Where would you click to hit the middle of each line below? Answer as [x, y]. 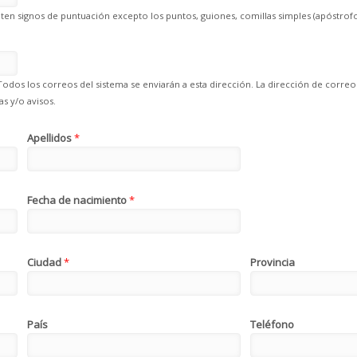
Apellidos [51, 137]
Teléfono [272, 324]
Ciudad [45, 262]
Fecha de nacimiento [78, 200]
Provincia [273, 262]
